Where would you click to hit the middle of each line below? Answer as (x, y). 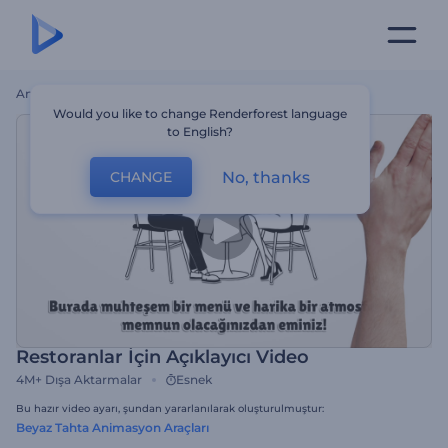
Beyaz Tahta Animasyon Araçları (112, 427)
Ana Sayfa (45, 93)
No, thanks (266, 177)
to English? (200, 131)
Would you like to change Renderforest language (200, 113)
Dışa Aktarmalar (93, 379)
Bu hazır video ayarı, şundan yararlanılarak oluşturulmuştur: (170, 408)
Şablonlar (110, 93)
